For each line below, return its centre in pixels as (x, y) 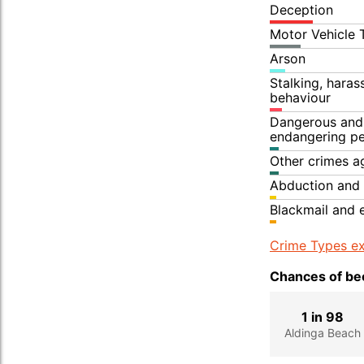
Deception (301, 10)
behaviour (300, 97)
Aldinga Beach (323, 332)
